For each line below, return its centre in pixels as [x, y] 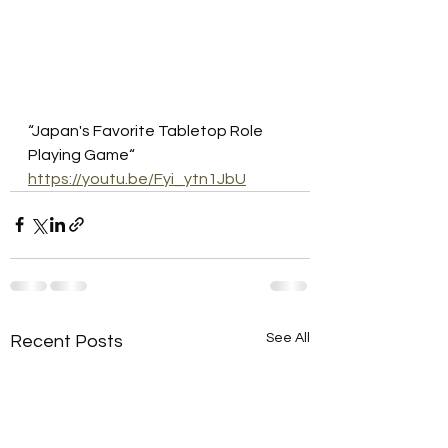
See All [288, 337]
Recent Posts [66, 341]
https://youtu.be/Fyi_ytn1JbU [137, 178]
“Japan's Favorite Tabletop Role [147, 130]
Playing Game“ [81, 154]
